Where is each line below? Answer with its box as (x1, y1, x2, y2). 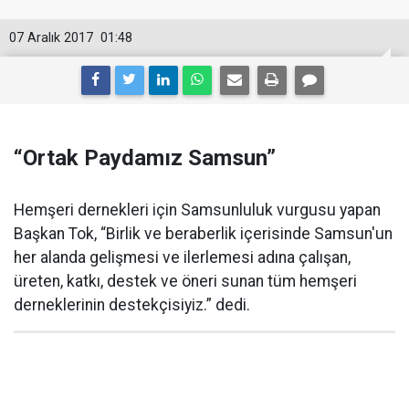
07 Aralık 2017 (9, 30, 93, 46)
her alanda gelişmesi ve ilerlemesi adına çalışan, (14, 248, 351, 267)
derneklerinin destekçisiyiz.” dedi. (14, 296, 250, 314)
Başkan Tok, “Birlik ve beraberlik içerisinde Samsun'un (14, 225, 393, 243)
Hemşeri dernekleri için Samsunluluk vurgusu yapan (14, 201, 381, 219)
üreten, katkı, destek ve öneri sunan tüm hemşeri (14, 272, 357, 290)
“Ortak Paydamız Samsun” (14, 145, 276, 171)
